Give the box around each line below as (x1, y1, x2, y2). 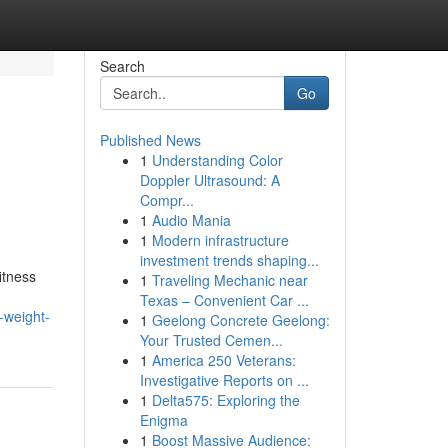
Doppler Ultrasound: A (139, 170, 280, 190)
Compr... (139, 190, 194, 210)
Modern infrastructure (151, 230, 289, 250)
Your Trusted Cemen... (139, 330, 283, 350)
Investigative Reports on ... (139, 370, 309, 390)
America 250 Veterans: (151, 350, 296, 370)
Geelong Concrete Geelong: (151, 310, 330, 330)
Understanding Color (151, 150, 283, 170)
